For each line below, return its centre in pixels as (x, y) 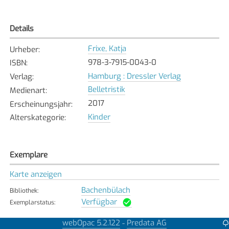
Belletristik (106, 90)
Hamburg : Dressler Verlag (134, 76)
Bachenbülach (106, 190)
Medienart (27, 90)
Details (21, 28)
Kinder (99, 117)
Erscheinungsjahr (40, 104)
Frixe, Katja (107, 49)
